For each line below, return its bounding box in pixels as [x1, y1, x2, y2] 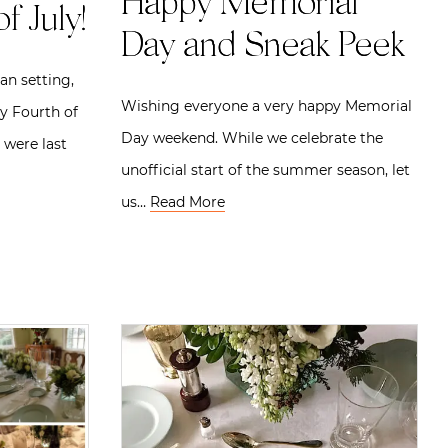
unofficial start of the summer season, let [121, 160, 410, 179]
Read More [150, 192, 225, 211]
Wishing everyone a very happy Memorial [121, 96, 412, 115]
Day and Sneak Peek [121, 29, 404, 66]
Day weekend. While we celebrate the [121, 128, 383, 147]
